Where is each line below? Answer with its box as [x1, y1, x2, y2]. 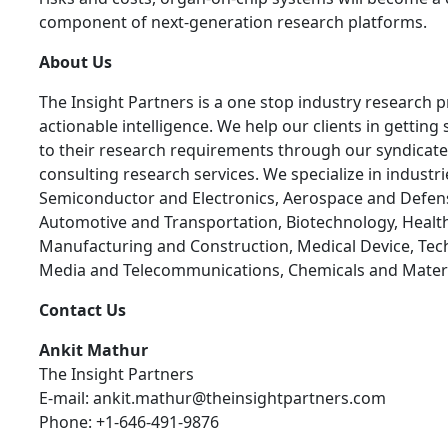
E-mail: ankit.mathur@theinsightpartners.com [39, 387, 386, 410]
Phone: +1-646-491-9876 [39, 411, 219, 434]
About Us [39, 51, 112, 74]
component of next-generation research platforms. [39, 11, 427, 34]
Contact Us [39, 299, 126, 322]
